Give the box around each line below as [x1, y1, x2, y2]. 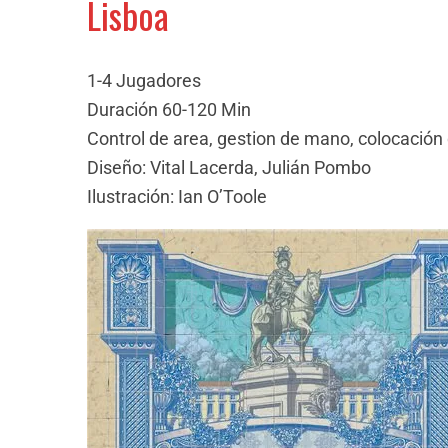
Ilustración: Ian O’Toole [87, 185, 267, 207]
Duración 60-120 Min [87, 98, 251, 120]
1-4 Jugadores [87, 69, 201, 91]
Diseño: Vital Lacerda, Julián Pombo [87, 156, 371, 178]
